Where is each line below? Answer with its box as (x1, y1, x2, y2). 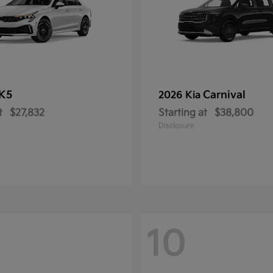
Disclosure (158, 121, 194, 130)
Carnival (203, 89, 246, 101)
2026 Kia (158, 90, 203, 101)
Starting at (158, 107, 207, 119)
